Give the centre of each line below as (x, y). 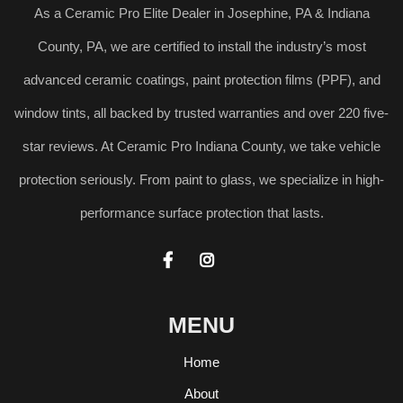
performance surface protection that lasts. (201, 213)
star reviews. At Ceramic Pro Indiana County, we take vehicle (201, 146)
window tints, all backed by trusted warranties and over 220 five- (201, 113)
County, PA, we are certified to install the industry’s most (201, 46)
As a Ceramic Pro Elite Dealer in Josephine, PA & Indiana (201, 13)
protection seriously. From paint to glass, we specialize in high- (201, 179)
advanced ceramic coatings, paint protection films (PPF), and (201, 80)
